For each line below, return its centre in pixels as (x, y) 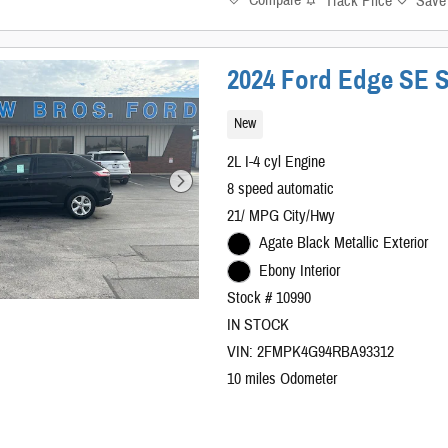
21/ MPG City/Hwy (281, 216)
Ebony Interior (299, 270)
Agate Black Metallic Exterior (343, 243)
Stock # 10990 (269, 298)
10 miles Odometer (282, 379)
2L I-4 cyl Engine (276, 162)
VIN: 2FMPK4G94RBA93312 (311, 352)
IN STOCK (258, 325)
